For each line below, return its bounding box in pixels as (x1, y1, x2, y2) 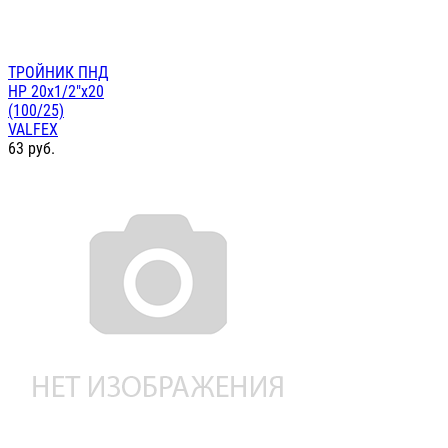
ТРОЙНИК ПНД (8, 63, 109, 83)
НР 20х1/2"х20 (8, 82, 104, 102)
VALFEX (8, 120, 58, 140)
